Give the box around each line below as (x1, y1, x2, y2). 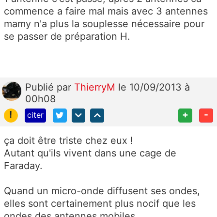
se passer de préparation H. (4, 30, 130, 42)
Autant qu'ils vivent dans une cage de (4, 147, 176, 159)
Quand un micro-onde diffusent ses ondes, (4, 185, 200, 197)
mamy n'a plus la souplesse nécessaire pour (4, 17, 204, 30)
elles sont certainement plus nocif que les (4, 197, 196, 209)
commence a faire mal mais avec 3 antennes (4, 5, 208, 17)
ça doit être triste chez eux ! (4, 134, 133, 146)
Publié (25, 81, 57, 93)
